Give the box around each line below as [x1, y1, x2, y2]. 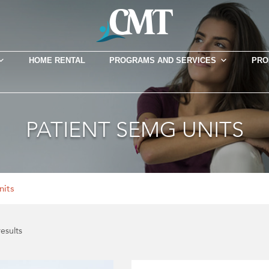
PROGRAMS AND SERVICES [109, 56, 216, 65]
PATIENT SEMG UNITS [25, 115, 244, 145]
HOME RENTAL [28, 56, 85, 65]
